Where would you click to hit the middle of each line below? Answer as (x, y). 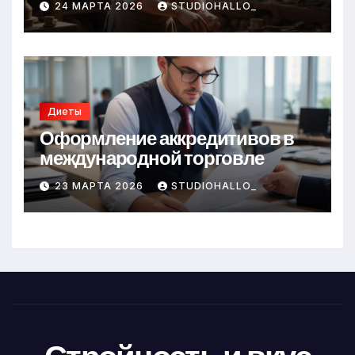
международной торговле (152, 158)
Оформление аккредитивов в (167, 138)
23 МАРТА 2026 (101, 186)
